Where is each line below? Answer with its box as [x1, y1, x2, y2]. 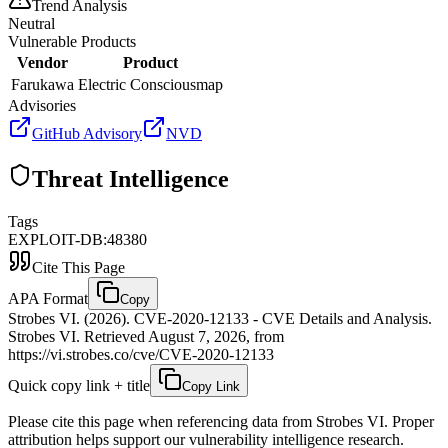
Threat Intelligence [32, 165, 229, 192]
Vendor [17, 53, 68, 71]
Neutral [8, 14, 55, 32]
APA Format [8, 289, 88, 307]
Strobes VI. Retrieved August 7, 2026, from [8, 327, 284, 345]
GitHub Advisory [32, 124, 142, 142]
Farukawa [11, 75, 74, 93]
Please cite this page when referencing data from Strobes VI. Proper [8, 412, 434, 430]
